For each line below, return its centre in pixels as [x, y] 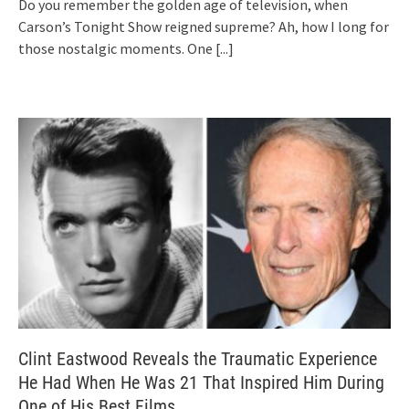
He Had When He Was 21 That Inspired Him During [201, 383]
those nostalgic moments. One [117, 48]
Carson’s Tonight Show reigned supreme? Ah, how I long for [204, 26]
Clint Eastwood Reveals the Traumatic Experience [198, 359]
